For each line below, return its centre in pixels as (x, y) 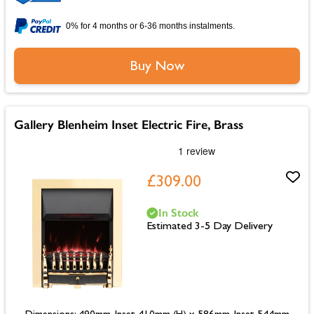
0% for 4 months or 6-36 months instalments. (150, 26)
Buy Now (157, 67)
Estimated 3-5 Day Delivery (209, 227)
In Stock (178, 212)
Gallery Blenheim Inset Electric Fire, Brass (129, 124)
